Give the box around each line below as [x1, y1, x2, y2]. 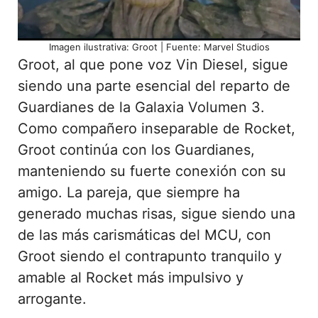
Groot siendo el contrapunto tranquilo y [18, 247, 282, 265]
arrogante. [18, 290, 87, 307]
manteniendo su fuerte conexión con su [18, 162, 286, 180]
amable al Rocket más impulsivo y [18, 268, 243, 286]
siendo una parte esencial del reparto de [18, 77, 290, 94]
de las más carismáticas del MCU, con [18, 226, 271, 243]
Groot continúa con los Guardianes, [18, 141, 255, 158]
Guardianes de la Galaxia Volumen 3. [18, 98, 265, 116]
